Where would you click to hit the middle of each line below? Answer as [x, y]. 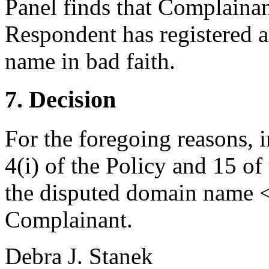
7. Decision [60, 100]
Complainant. [69, 220]
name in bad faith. [90, 61]
